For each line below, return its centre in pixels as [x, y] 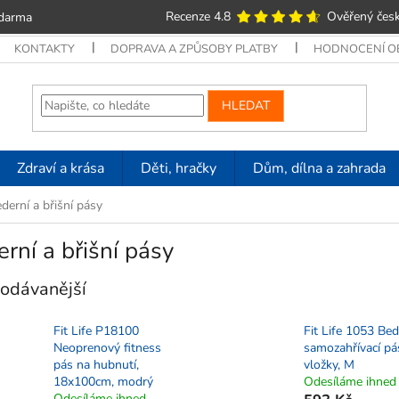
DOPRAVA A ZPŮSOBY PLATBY [195, 49]
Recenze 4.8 [199, 16]
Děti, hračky [179, 168]
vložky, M [329, 365]
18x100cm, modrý [103, 382]
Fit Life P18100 [96, 331]
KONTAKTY [45, 49]
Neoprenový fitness [107, 348]
